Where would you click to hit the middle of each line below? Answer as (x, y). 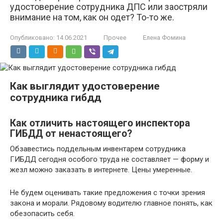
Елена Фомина (164, 38)
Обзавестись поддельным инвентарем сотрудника (98, 149)
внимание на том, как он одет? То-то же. (92, 17)
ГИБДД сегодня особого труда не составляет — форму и (110, 159)
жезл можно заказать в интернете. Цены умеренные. (101, 170)
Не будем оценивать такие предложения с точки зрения (108, 193)
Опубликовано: (32, 38)
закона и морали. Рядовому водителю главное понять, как (111, 203)
